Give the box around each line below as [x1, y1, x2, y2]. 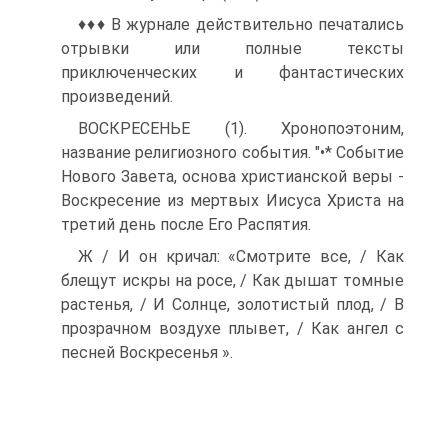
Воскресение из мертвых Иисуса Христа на [61, 191, 404, 210]
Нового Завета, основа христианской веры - [61, 167, 404, 186]
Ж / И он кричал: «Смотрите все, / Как [78, 247, 404, 266]
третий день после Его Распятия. [61, 215, 311, 234]
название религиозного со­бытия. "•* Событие [61, 143, 404, 162]
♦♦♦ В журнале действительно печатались [78, 15, 404, 34]
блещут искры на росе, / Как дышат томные [61, 271, 404, 290]
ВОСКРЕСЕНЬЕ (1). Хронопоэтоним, [78, 119, 404, 138]
